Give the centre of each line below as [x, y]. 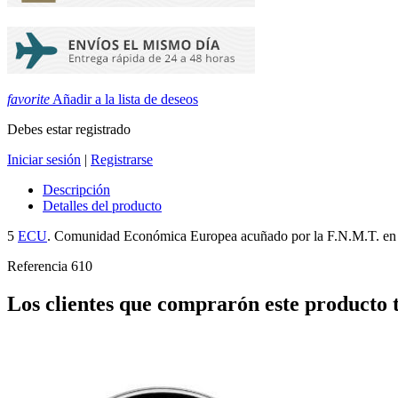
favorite [28, 99]
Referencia [39, 267]
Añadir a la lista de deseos [124, 99]
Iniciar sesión [44, 160]
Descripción [76, 190]
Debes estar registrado [69, 130]
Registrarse [122, 160]
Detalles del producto [102, 206]
